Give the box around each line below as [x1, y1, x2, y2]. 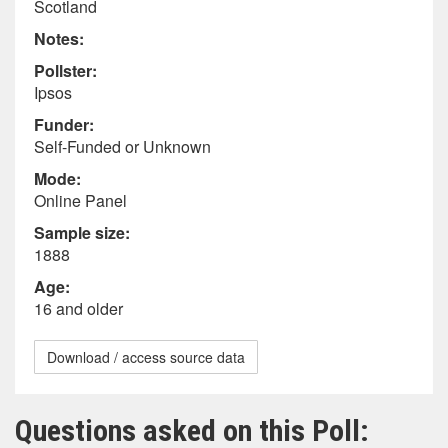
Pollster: [34, 59, 97, 82]
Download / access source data [47, 347, 245, 367]
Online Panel [34, 189, 127, 212]
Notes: [34, 27, 84, 50]
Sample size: [34, 221, 130, 244]
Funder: [34, 113, 94, 136]
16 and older [34, 297, 123, 320]
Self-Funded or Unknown [34, 135, 211, 158]
